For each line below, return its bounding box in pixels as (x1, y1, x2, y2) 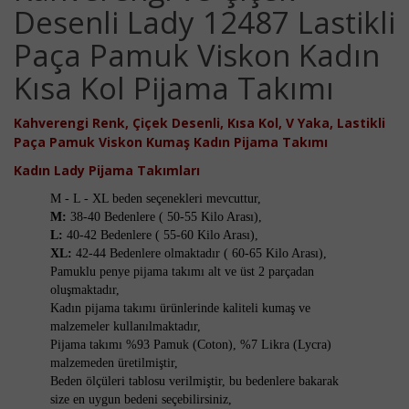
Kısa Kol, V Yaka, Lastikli (227, 114, 385, 131)
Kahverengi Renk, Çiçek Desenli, (14, 114, 227, 131)
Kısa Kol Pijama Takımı (14, 68, 334, 109)
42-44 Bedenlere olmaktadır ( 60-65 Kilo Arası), (72, 246, 327, 260)
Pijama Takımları (89, 162, 200, 179)
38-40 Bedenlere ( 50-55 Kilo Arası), (67, 210, 262, 224)
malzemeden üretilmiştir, (50, 356, 178, 370)
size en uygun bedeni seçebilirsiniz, (50, 393, 232, 406)
